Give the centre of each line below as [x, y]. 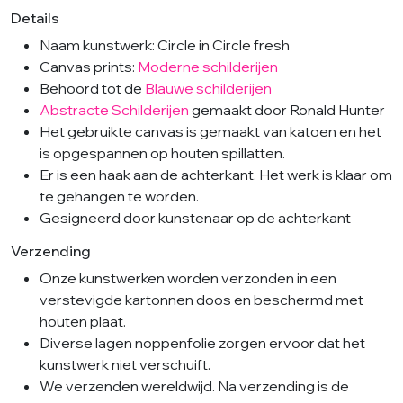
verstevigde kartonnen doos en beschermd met [201, 299]
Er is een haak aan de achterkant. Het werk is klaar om [216, 174]
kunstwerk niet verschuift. [125, 364]
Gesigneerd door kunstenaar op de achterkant [195, 217]
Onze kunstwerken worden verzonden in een [188, 278]
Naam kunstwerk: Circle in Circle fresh [165, 45]
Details [35, 18]
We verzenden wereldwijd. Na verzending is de [194, 385]
